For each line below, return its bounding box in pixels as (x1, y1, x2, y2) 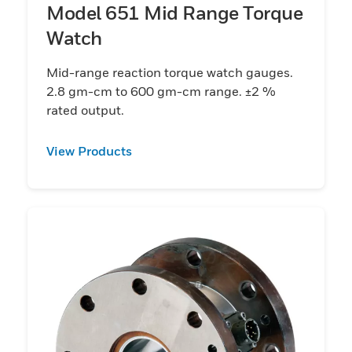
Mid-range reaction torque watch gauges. (46, 64, 293, 80)
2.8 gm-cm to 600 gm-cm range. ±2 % (46, 82, 276, 99)
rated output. (46, 101, 124, 118)
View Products (46, 142, 132, 159)
